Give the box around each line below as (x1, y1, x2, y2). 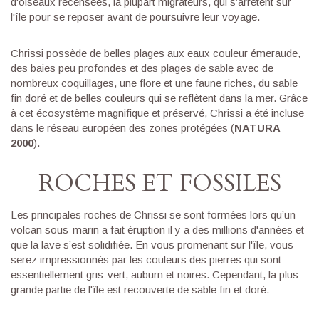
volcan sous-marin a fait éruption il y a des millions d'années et (11, 224, 304, 236)
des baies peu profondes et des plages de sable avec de (11, 62, 273, 75)
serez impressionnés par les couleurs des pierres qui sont (11, 253, 281, 266)
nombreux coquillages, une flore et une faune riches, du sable (11, 77, 298, 90)
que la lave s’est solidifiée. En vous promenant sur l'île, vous (11, 239, 293, 251)
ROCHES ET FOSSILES (38, 168, 281, 200)
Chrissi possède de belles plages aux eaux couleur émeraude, (11, 47, 300, 60)
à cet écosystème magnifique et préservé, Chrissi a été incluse (11, 107, 304, 120)
